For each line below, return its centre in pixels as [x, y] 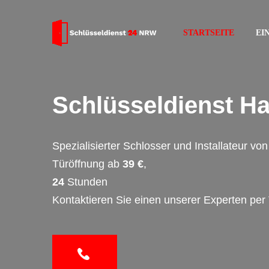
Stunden [86, 182]
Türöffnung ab [87, 164]
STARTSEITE [209, 33]
